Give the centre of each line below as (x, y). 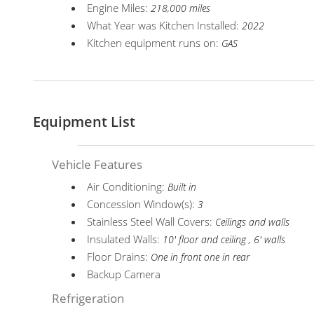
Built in (182, 187)
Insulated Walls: (125, 239)
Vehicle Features (97, 164)
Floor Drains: (119, 257)
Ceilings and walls (253, 222)
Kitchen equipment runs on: (155, 43)
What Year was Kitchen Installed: (165, 25)
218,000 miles (181, 8)
